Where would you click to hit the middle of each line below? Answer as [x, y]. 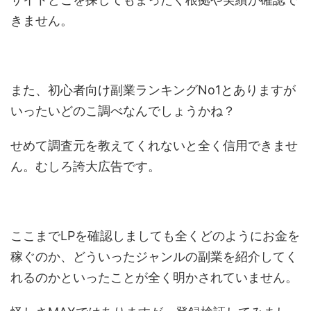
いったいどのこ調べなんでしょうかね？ [123, 110]
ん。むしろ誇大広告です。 [85, 166]
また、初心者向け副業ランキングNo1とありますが [153, 90]
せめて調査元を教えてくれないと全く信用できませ [154, 145]
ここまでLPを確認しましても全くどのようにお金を [155, 235]
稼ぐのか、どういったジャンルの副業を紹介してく [154, 256]
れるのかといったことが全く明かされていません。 [154, 277]
